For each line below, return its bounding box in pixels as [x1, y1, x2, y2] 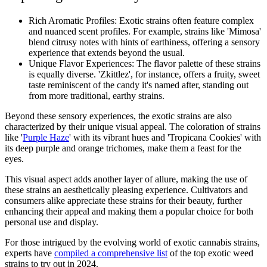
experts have [5, 248, 54, 259]
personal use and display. [5, 217, 98, 228]
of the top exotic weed [167, 248, 253, 259]
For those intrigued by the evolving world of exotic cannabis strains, [5, 237, 260, 248]
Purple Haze [23, 132, 69, 143]
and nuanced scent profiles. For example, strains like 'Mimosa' [29, 26, 261, 37]
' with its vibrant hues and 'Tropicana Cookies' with [69, 132, 261, 143]
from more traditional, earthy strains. [29, 91, 164, 101]
